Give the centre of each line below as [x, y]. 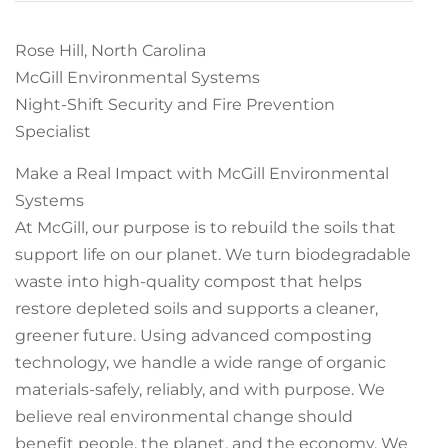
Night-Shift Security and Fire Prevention [175, 104]
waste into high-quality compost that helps [188, 281]
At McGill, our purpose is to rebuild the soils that [205, 227]
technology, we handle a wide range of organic [200, 362]
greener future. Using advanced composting [193, 335]
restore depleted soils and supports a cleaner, [196, 308]
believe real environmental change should [184, 416]
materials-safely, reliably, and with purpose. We [200, 389]
